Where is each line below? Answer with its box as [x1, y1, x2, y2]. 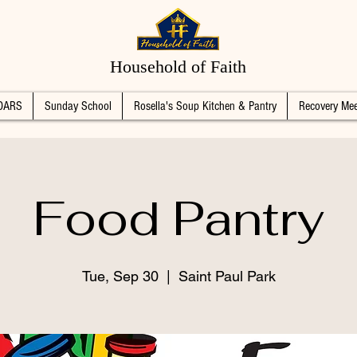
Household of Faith [110, 57, 246, 76]
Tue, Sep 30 [81, 268, 159, 284]
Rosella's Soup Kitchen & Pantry [133, 99, 277, 113]
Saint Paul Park [178, 268, 276, 284]
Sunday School [44, 99, 112, 113]
